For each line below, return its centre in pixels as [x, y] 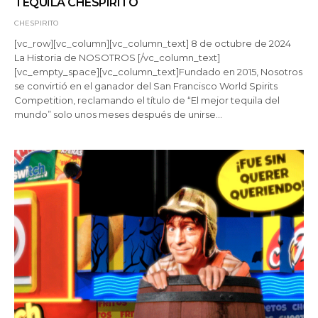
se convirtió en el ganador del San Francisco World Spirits [146, 86]
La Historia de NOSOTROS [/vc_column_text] [117, 57]
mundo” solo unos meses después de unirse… [119, 114]
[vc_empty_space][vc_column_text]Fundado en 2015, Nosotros [159, 71]
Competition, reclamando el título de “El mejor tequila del [147, 100]
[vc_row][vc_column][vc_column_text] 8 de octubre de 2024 [153, 43]
